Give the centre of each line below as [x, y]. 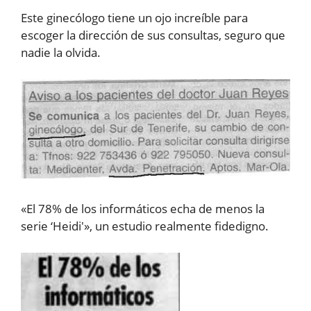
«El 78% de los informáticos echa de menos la [143, 209]
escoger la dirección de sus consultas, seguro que [153, 35]
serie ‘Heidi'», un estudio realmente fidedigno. [145, 226]
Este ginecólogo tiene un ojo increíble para [134, 18]
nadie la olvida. [61, 52]
